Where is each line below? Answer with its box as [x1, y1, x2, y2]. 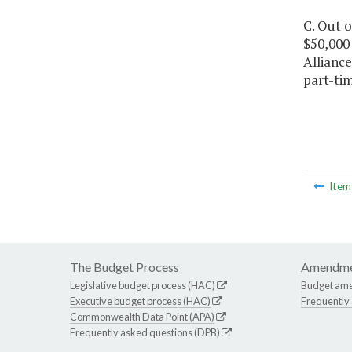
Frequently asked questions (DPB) [70, 326, 220, 339]
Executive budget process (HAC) [70, 295, 211, 308]
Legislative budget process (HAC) [70, 279, 215, 292]
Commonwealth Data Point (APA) [70, 310, 214, 324]
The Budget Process [70, 259, 179, 275]
